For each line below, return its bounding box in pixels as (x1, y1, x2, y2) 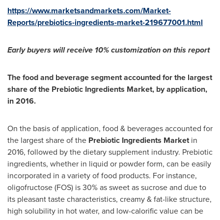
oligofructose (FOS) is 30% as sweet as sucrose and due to (7, 182, 206, 193)
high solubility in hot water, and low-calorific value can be (7, 205, 203, 217)
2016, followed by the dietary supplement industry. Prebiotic (7, 146, 213, 158)
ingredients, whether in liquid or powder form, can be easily (7, 158, 211, 169)
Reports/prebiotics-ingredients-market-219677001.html (7, 17, 203, 28)
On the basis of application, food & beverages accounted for (7, 123, 213, 134)
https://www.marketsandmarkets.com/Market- (7, 5, 171, 16)
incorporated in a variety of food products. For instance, (7, 170, 197, 181)
